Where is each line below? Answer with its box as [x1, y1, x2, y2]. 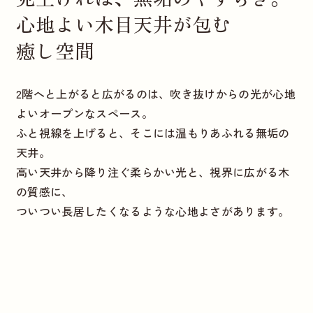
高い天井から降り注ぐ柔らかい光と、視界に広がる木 [15, 163, 290, 181]
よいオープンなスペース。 [15, 105, 153, 122]
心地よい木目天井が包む [15, 10, 231, 38]
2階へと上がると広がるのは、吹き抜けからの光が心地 [15, 85, 296, 103]
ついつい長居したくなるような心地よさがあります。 [15, 203, 290, 220]
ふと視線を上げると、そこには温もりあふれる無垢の [15, 124, 290, 142]
